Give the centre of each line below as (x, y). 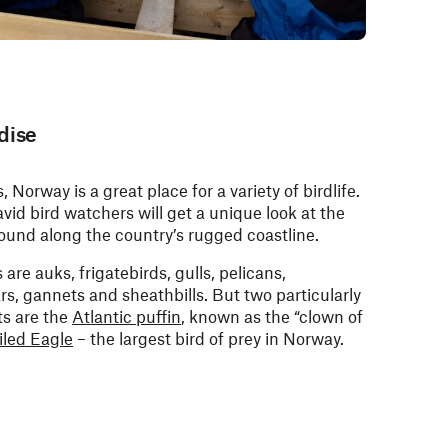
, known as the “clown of (272, 316)
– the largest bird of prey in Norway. (208, 338)
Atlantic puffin (126, 316)
